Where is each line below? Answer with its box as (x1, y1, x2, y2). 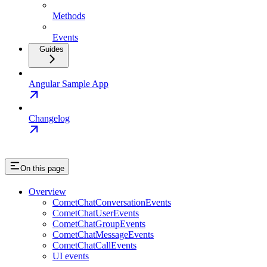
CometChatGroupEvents (52, 219, 145, 229)
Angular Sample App (29, 79, 108, 89)
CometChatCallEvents (52, 240, 136, 250)
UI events (52, 251, 89, 261)
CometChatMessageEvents (52, 229, 154, 240)
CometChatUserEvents (52, 208, 139, 218)
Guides (39, 45, 64, 54)
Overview (29, 187, 66, 197)
